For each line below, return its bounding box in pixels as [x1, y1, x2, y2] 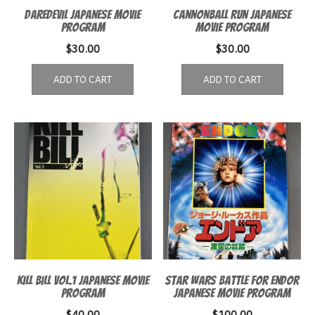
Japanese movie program [174, 286, 291, 300]
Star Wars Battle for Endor [165, 274, 300, 288]
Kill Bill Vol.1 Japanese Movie [16, 274, 149, 288]
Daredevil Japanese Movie [25, 7, 141, 21]
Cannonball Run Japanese [173, 7, 292, 21]
